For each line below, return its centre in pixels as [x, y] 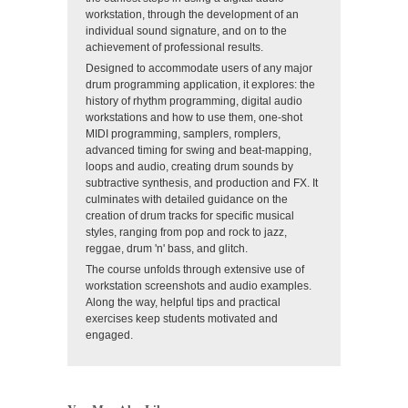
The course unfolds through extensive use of [195, 270]
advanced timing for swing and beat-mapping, [199, 151]
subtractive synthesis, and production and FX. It [202, 184]
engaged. [109, 336]
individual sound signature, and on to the [186, 31]
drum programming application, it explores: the [200, 85]
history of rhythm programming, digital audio [194, 102]
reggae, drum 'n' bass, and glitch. [167, 249]
